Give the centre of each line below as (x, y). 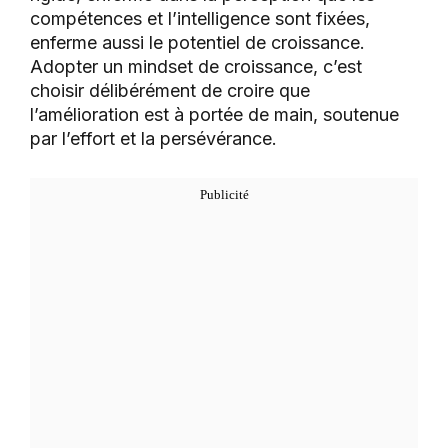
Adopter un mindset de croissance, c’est (196, 67)
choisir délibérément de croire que (170, 91)
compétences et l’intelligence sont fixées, (200, 19)
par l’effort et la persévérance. (153, 139)
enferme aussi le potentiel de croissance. (197, 43)
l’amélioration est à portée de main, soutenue (214, 115)
